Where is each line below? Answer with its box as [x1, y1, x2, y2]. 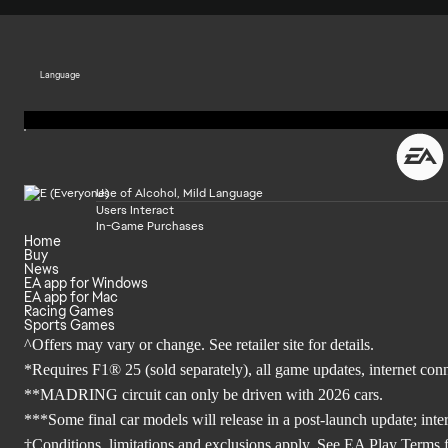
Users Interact [96, 202, 174, 218]
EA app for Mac [24, 288, 118, 306]
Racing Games [24, 302, 114, 320]
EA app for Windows [24, 274, 148, 292]
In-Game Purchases [96, 218, 204, 234]
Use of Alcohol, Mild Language [96, 185, 263, 201]
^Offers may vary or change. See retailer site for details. [24, 336, 374, 353]
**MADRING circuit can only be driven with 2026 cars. [24, 386, 383, 403]
